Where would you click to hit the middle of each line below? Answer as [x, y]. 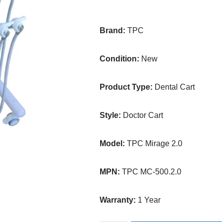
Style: [111, 115]
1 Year [148, 200]
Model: [112, 143]
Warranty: [118, 200]
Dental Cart [174, 87]
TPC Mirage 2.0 [154, 143]
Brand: [113, 30]
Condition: [120, 59]
